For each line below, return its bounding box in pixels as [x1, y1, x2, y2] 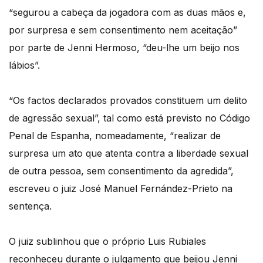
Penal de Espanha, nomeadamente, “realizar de [9, 129, 221, 141]
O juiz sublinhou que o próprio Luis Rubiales [9, 235, 206, 247]
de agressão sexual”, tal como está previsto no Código [9, 112, 250, 124]
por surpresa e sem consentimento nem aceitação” [9, 23, 237, 36]
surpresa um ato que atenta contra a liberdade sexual [9, 147, 248, 159]
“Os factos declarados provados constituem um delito [9, 94, 247, 106]
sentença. [9, 200, 52, 212]
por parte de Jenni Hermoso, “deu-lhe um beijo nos [9, 41, 240, 53]
